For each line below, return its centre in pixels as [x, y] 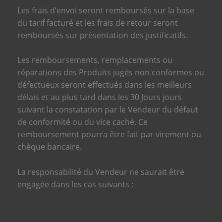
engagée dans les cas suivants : [75, 185]
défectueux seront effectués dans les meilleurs [104, 85]
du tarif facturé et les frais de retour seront [97, 23]
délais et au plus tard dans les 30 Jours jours [99, 97]
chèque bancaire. [49, 147]
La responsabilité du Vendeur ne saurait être [101, 172]
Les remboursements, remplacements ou [95, 60]
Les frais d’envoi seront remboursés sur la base [106, 10]
